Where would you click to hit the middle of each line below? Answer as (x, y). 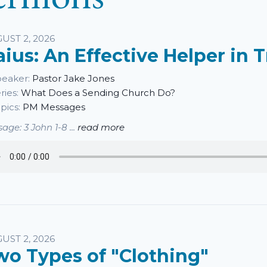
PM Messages (54, 107)
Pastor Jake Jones (73, 78)
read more (101, 127)
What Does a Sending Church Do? (98, 93)
